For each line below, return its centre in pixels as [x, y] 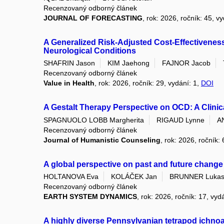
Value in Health [69, 83]
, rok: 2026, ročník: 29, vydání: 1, [148, 83]
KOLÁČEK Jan [134, 177]
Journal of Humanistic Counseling [102, 140]
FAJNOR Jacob [186, 63]
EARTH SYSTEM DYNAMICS [90, 197]
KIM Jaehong [128, 63]
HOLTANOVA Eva [71, 177]
